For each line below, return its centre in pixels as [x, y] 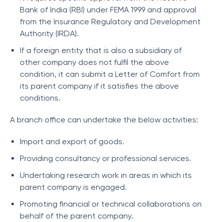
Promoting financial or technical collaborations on [111, 204]
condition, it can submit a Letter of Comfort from [110, 74]
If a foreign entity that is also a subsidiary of [101, 50]
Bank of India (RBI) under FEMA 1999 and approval [108, 10]
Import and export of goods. [72, 141]
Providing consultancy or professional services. [106, 158]
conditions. [40, 98]
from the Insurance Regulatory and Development [110, 22]
